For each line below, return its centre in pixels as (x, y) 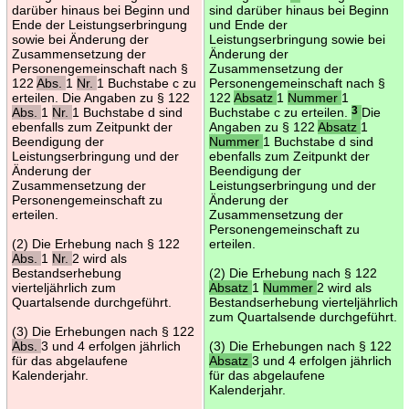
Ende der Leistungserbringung (99, 24)
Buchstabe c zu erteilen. (280, 112)
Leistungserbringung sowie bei (297, 39)
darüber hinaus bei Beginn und (100, 10)
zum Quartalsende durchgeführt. (303, 316)
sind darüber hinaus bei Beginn (299, 10)
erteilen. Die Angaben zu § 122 (100, 97)
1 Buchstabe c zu (146, 83)
